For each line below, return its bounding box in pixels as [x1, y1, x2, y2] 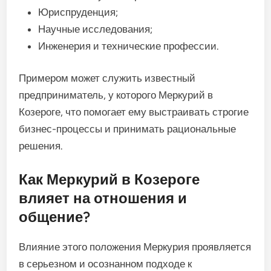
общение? [19, 207, 91, 226]
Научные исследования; [38, 22, 153, 35]
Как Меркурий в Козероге [19, 170, 200, 188]
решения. [19, 140, 64, 152]
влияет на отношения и [19, 189, 188, 207]
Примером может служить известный [19, 72, 196, 85]
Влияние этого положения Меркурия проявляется [19, 240, 252, 253]
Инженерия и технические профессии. [38, 39, 220, 52]
